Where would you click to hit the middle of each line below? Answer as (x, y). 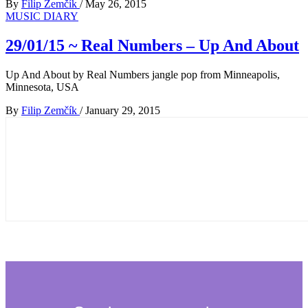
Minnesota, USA (42, 87)
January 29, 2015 (123, 110)
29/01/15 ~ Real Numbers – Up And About (152, 45)
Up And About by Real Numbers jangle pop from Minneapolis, (143, 74)
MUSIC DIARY (42, 16)
